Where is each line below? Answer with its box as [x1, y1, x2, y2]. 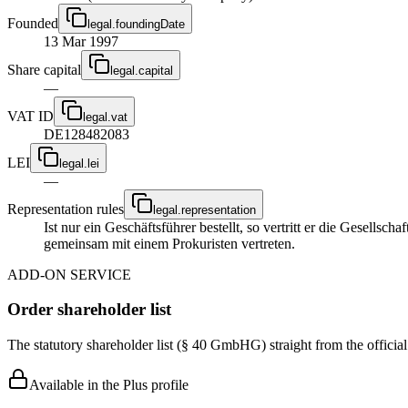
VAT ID [7, 107, 54, 124]
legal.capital [110, 63, 173, 77]
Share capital [7, 61, 81, 77]
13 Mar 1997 [44, 33, 118, 49]
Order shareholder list [7, 300, 171, 320]
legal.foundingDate [87, 16, 185, 31]
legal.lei [59, 156, 99, 170]
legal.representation [153, 202, 256, 217]
